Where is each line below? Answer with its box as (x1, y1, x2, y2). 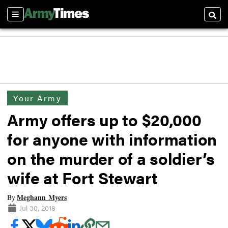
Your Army (13, 92, 62, 104)
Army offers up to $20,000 (7, 108, 202, 131)
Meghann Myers (17, 191, 67, 203)
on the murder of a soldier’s (7, 147, 215, 170)
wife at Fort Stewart (7, 166, 158, 189)
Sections (12, 13, 37, 24)
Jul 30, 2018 (19, 202, 55, 213)
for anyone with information (7, 127, 217, 151)
